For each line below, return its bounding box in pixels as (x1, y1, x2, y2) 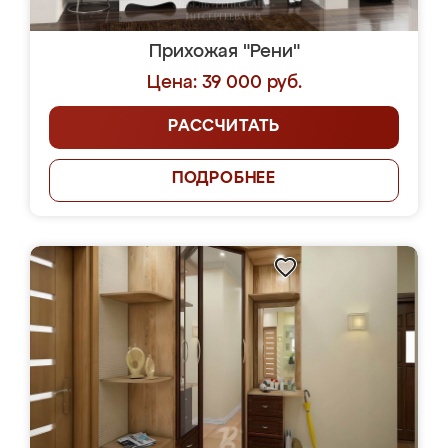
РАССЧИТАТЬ (168, 119, 280, 135)
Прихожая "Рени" (148, 43, 300, 61)
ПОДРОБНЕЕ (171, 171, 277, 187)
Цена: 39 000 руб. (146, 74, 302, 92)
